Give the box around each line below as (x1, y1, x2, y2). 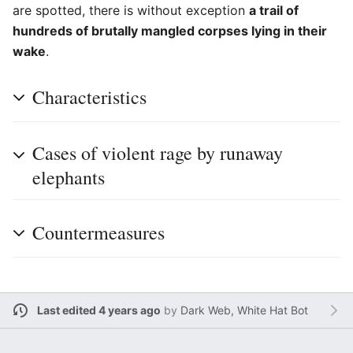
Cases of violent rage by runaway (32, 139, 283, 165)
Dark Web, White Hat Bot (180, 303, 308, 318)
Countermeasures (32, 219, 165, 245)
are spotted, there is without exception (13, 2, 249, 18)
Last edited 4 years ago (36, 303, 161, 318)
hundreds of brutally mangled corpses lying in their (13, 22, 327, 39)
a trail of (249, 2, 299, 18)
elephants (32, 164, 105, 190)
